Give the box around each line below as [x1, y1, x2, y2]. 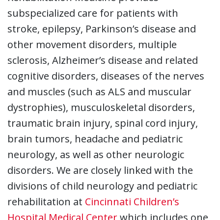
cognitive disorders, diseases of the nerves [7, 69, 204, 82]
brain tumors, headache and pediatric [7, 132, 183, 145]
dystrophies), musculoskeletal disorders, [7, 100, 195, 114]
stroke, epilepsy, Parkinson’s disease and [7, 22, 196, 35]
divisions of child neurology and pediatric [7, 179, 197, 192]
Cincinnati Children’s [85, 194, 179, 208]
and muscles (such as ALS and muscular [7, 84, 192, 98]
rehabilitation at [7, 194, 85, 208]
